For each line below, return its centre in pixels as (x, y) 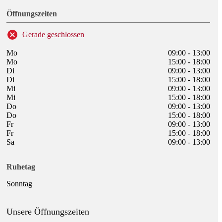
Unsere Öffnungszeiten (48, 212)
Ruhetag (21, 167)
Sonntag (20, 184)
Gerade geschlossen (54, 35)
